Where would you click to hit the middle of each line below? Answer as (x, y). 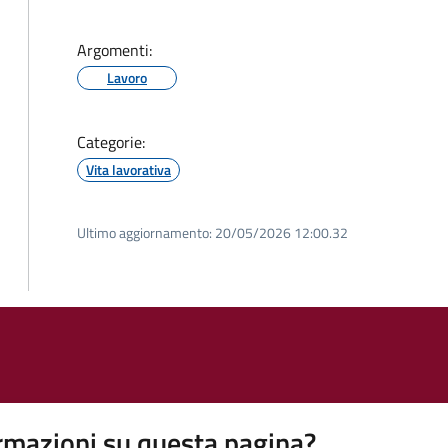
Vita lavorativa (128, 169)
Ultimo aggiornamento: (144, 232)
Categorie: (111, 142)
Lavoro (127, 77)
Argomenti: (114, 50)
